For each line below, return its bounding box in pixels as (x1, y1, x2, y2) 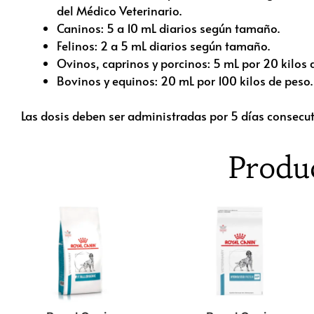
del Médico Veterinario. (57, 1, 182, 19)
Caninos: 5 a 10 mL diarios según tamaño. (57, 19, 280, 36)
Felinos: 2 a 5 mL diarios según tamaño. (57, 36, 270, 54)
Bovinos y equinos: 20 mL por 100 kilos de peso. (57, 71, 313, 89)
